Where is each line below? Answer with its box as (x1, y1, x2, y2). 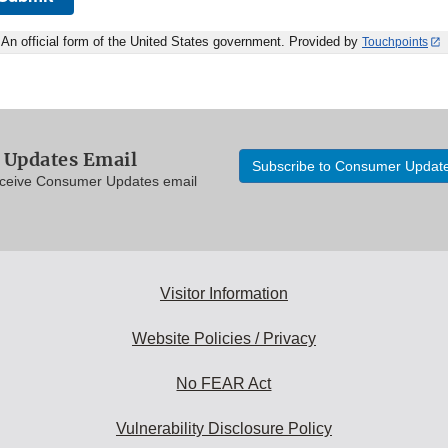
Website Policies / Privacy (131, 329, 316, 347)
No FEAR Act (176, 374, 272, 392)
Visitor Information (159, 284, 288, 302)
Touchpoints (362, 34, 428, 49)
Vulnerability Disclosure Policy (115, 419, 332, 437)
